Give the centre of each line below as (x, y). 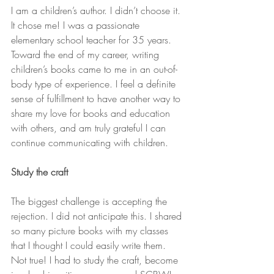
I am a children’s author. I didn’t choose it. (97, 10)
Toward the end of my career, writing (87, 54)
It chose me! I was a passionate (77, 25)
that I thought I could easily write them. (90, 245)
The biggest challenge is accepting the (91, 201)
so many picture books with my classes (91, 231)
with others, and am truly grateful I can (90, 128)
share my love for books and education (92, 113)
